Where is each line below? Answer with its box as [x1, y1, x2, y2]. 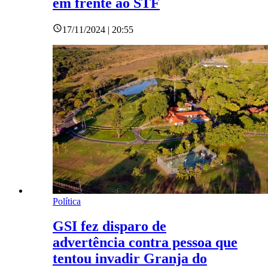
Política [53, 196, 81, 206]
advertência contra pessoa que [53, 234, 237, 251]
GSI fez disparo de [53, 218, 166, 234]
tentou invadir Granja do [53, 251, 207, 267]
